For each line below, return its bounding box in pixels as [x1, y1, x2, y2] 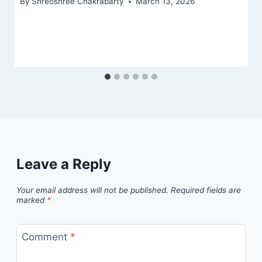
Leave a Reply [16, 156, 111, 173]
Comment [21, 230, 70, 243]
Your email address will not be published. [16, 185, 168, 195]
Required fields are [171, 185, 241, 195]
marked [16, 195, 47, 205]
